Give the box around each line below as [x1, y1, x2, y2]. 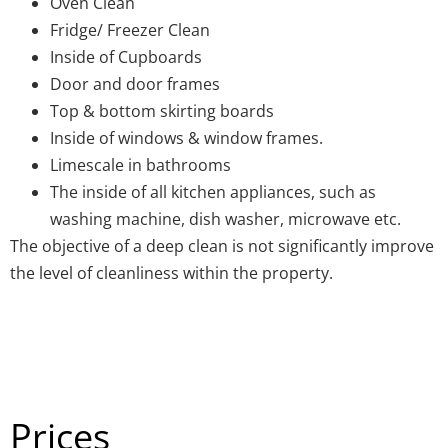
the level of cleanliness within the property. [10, 262, 333, 284]
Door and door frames [50, 73, 220, 95]
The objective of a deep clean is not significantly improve [10, 235, 434, 257]
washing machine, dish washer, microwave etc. [50, 208, 401, 230]
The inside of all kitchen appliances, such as [50, 181, 376, 203]
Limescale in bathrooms [50, 154, 231, 176]
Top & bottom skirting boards [50, 100, 274, 122]
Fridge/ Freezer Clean [50, 19, 210, 41]
